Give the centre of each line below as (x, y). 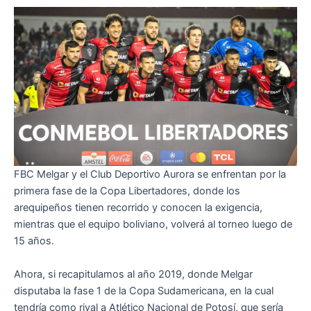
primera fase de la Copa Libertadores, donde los (127, 191)
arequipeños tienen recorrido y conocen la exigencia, (138, 208)
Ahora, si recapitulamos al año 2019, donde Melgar (133, 274)
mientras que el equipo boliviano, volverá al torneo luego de (153, 225)
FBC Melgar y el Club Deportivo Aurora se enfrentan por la (150, 175)
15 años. (35, 241)
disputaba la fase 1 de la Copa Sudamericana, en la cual (144, 291)
